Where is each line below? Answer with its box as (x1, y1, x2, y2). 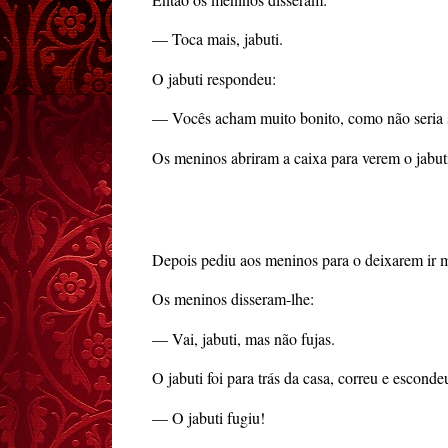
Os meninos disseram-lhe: (152, 288, 314, 310)
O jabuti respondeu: (152, 67, 276, 89)
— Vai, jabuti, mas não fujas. (152, 327, 335, 349)
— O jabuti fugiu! (152, 406, 265, 428)
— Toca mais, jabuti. (152, 28, 283, 50)
